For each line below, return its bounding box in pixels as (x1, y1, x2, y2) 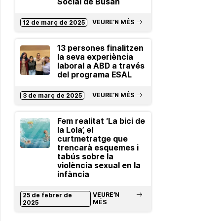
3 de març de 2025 (22, 92, 82, 100)
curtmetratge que (57, 134, 128, 144)
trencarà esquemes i (57, 143, 139, 153)
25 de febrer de (22, 191, 72, 199)
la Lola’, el (57, 125, 93, 135)
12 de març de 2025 (22, 19, 85, 27)
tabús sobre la (57, 152, 113, 162)
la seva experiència (57, 52, 133, 62)
